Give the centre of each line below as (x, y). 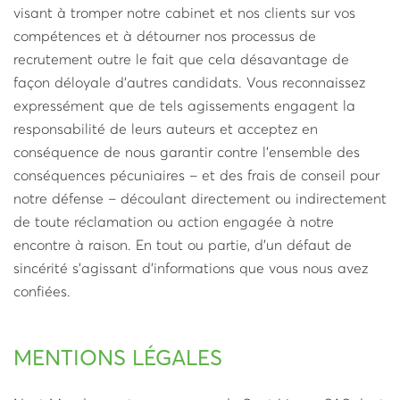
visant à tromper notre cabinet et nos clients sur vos (184, 13)
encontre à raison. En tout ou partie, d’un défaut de (183, 246)
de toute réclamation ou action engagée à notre (174, 222)
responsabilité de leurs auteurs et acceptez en (166, 129)
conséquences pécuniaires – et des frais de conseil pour (196, 176)
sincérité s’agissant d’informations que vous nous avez (191, 269)
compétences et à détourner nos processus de (165, 37)
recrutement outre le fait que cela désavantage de (181, 60)
